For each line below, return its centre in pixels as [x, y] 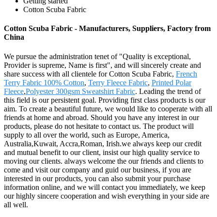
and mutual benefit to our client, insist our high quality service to [102, 152]
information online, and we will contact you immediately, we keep [105, 187]
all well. [16, 204]
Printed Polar [171, 82]
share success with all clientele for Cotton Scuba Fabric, [90, 74]
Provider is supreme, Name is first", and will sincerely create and [102, 65]
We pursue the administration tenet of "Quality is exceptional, [97, 56]
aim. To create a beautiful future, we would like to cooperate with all [108, 108]
